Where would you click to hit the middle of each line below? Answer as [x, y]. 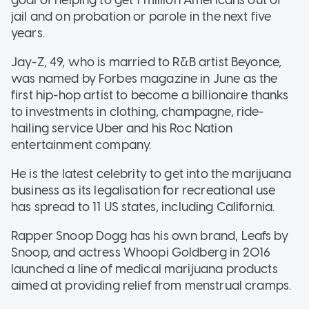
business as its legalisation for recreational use [143, 190]
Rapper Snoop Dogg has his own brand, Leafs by [150, 236]
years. [28, 33]
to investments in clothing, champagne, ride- [138, 111]
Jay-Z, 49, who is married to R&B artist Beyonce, [147, 62]
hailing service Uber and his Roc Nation [122, 128]
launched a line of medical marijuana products [144, 269]
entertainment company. [81, 144]
